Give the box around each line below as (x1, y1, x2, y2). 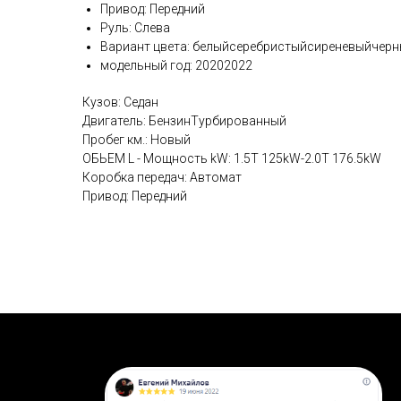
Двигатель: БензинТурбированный (82, 114, 286, 129)
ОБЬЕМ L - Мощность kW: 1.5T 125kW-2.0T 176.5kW (82, 151, 381, 166)
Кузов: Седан (82, 95, 158, 110)
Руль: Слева (100, 21, 170, 36)
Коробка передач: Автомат (82, 170, 242, 185)
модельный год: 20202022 (100, 58, 252, 73)
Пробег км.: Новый (82, 132, 191, 148)
